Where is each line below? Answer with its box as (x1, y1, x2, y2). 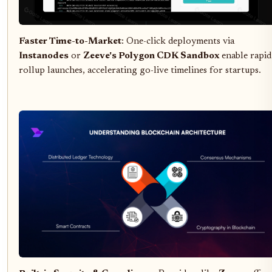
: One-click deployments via (121, 37, 234, 47)
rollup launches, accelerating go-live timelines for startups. (19, 66, 261, 76)
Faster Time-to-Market (19, 37, 121, 47)
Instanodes (19, 52, 69, 61)
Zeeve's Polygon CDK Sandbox (83, 52, 219, 61)
